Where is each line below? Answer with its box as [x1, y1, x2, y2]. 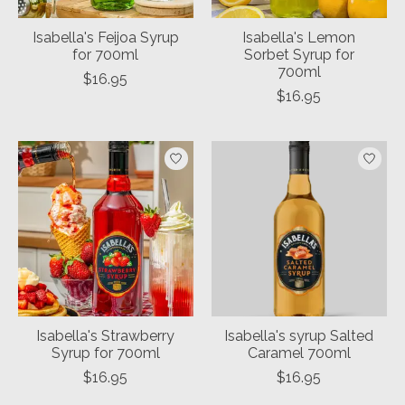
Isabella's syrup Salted [224, 327, 374, 345]
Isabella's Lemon [242, 29, 356, 47]
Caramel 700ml [247, 344, 351, 363]
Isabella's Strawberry [36, 327, 175, 345]
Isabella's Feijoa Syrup [32, 29, 179, 47]
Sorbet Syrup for [243, 46, 354, 64]
